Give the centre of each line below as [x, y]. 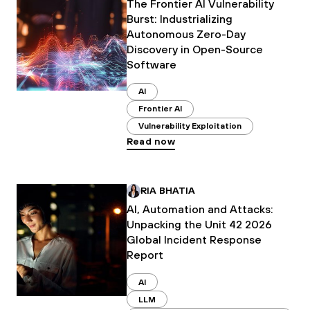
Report [145, 255]
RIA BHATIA [168, 191]
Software [151, 64]
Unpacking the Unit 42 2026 [199, 225]
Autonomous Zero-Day [186, 34]
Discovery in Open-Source [194, 49]
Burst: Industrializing [179, 18]
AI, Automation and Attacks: [200, 209]
